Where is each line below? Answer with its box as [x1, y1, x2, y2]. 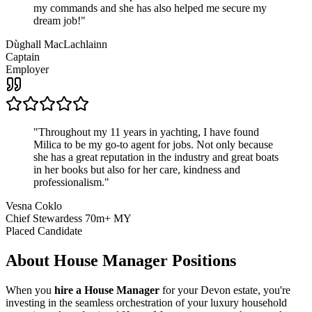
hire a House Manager [54, 284, 159, 297]
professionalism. [33, 176, 104, 189]
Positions [168, 251, 236, 270]
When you [6, 284, 54, 297]
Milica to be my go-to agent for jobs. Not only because [33, 139, 273, 151]
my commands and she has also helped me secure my [33, 2, 267, 15]
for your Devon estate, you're [159, 284, 290, 297]
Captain [6, 51, 40, 63]
